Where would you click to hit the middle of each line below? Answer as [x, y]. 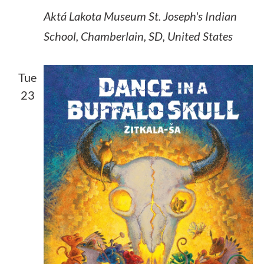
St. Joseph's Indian [192, 16]
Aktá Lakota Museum [96, 16]
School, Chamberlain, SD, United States [138, 36]
